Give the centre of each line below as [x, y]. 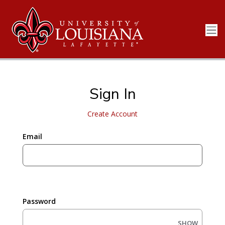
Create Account [113, 114]
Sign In [113, 94]
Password [39, 201]
